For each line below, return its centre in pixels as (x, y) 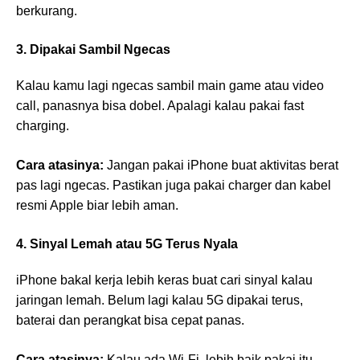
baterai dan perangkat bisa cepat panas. (130, 321)
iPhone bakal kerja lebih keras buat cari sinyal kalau (164, 280)
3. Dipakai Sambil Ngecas (93, 50)
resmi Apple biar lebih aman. (97, 206)
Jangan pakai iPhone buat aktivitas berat (221, 166)
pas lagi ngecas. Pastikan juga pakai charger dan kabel (174, 186)
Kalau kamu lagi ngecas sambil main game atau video (170, 86)
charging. (43, 126)
